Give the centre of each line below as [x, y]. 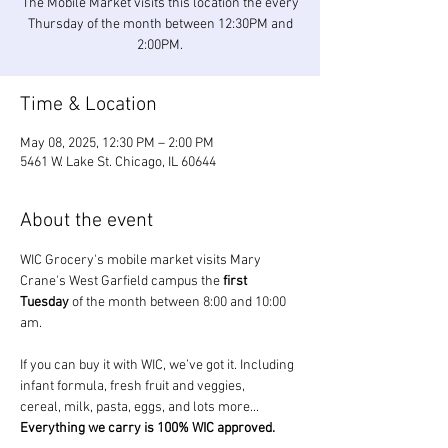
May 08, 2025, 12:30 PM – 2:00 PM [117, 143]
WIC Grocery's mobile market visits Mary [142, 260]
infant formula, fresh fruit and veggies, [134, 386]
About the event [86, 221]
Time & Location [88, 105]
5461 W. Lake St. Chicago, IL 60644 [118, 162]
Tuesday [44, 302]
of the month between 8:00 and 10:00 [179, 302]
